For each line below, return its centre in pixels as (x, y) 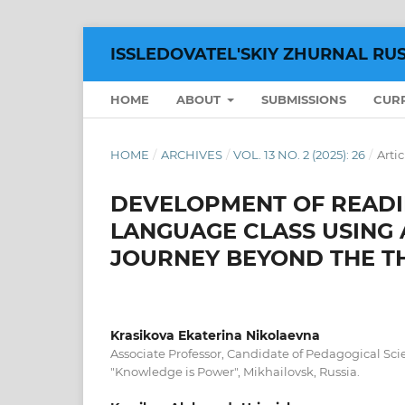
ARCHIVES (191, 154)
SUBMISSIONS (304, 99)
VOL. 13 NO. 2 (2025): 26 (300, 154)
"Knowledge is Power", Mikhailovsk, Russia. (235, 371)
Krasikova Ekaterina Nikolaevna (215, 335)
